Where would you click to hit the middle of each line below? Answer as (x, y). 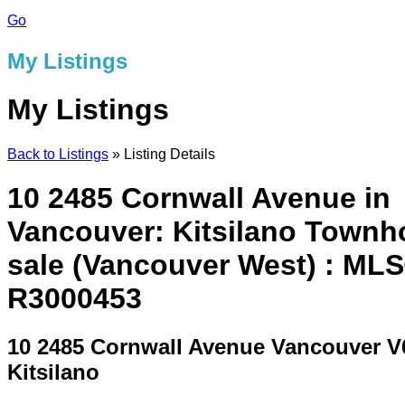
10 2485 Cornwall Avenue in (199, 198)
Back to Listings (58, 154)
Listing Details (168, 154)
